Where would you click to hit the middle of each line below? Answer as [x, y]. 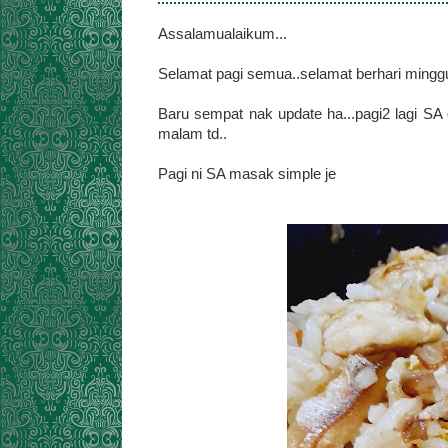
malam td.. [192, 134]
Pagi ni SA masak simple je [247, 174]
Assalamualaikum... [222, 34]
